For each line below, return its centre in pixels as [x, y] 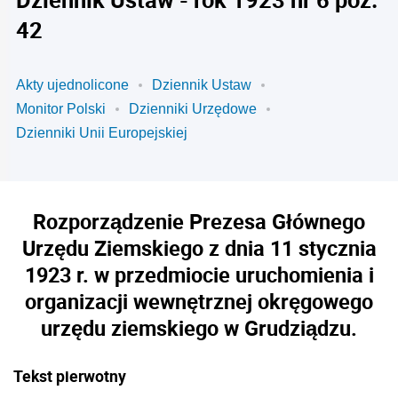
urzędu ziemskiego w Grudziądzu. [199, 328]
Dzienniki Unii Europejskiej [102, 133]
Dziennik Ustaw [202, 85]
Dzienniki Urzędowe [193, 109]
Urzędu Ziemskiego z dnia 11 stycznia [199, 248]
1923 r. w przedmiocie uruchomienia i [199, 275]
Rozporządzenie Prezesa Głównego [199, 221]
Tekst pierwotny [70, 376]
